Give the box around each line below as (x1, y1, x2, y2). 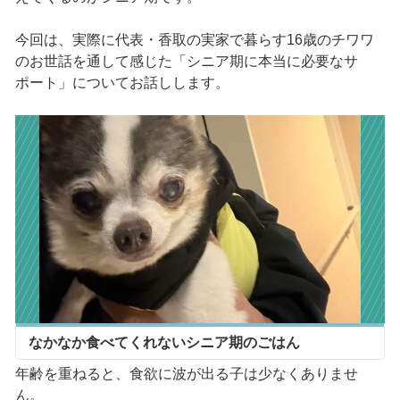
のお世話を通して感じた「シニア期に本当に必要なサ (14, 54, 358, 70)
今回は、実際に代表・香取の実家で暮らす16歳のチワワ (14, 32, 374, 48)
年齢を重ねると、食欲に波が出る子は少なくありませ (14, 365, 358, 381)
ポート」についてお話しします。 (14, 75, 229, 91)
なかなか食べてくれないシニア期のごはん (28, 334, 300, 350)
